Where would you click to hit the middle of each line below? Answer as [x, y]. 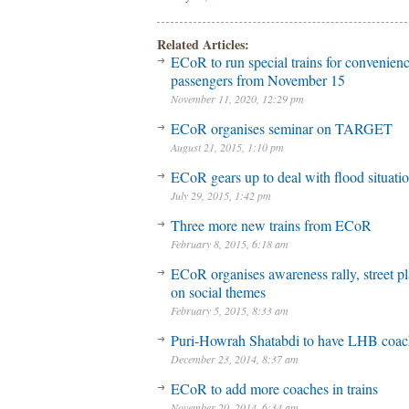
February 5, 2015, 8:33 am [230, 310]
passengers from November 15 [258, 80]
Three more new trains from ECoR [271, 225]
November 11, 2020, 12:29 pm [237, 99]
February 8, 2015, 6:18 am [230, 244]
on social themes [218, 292]
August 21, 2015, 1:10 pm [227, 147]
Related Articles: [203, 44]
